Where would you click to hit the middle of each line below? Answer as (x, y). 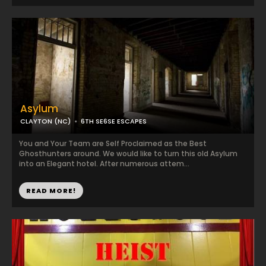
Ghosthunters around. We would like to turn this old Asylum (128, 153)
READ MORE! (51, 191)
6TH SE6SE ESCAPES (114, 121)
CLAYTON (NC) (45, 121)
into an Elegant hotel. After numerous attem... (104, 164)
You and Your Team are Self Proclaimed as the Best (113, 143)
